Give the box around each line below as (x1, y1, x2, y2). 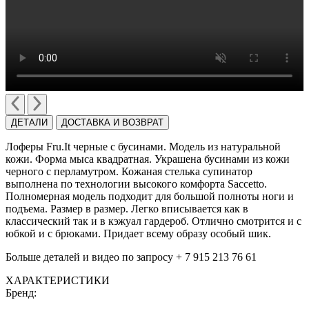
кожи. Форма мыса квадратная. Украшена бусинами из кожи (6, 153, 290, 166)
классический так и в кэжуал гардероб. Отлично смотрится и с (6, 215, 301, 228)
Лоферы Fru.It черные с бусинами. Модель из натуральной (6, 141, 283, 153)
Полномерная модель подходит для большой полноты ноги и (6, 190, 294, 203)
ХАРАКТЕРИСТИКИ (6, 275, 110, 287)
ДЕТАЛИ (11, 117, 48, 128)
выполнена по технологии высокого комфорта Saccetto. (6, 178, 267, 190)
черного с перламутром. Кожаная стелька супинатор (6, 166, 252, 178)
